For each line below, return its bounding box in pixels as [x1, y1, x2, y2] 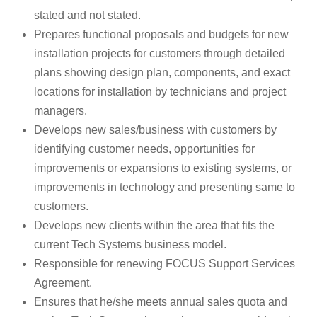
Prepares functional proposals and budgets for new [34, 28, 289, 41]
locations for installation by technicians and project [34, 86, 286, 98]
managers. [34, 105, 87, 117]
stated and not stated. [34, 9, 141, 22]
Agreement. [34, 277, 92, 289]
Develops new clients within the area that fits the [34, 219, 275, 232]
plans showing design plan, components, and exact [34, 67, 290, 79]
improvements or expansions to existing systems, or [34, 162, 292, 175]
